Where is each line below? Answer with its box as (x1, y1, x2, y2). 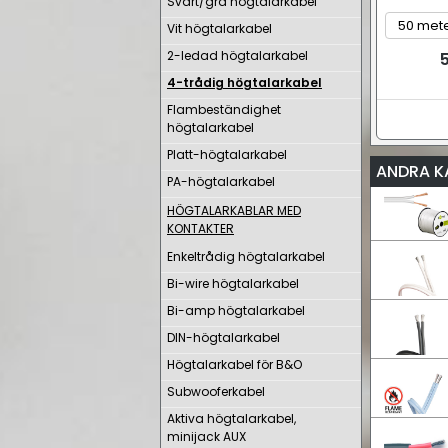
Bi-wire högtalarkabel (167, 275, 299, 292)
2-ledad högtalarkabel (167, 47, 308, 64)
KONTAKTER (167, 220, 234, 237)
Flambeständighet (167, 101, 281, 118)
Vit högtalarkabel (167, 20, 272, 37)
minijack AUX (167, 428, 246, 445)
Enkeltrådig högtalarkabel (167, 248, 325, 265)
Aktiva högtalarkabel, (167, 410, 296, 427)
